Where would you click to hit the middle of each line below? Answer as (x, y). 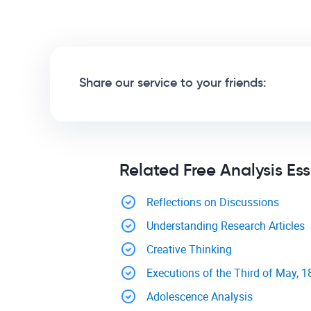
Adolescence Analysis (200, 297)
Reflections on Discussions (213, 202)
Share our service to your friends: (173, 83)
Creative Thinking (189, 250)
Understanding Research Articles (226, 226)
